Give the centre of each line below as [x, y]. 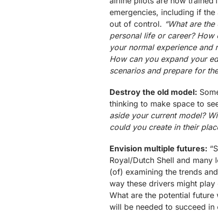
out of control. [137, 24]
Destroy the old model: [153, 92]
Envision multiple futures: [158, 148]
